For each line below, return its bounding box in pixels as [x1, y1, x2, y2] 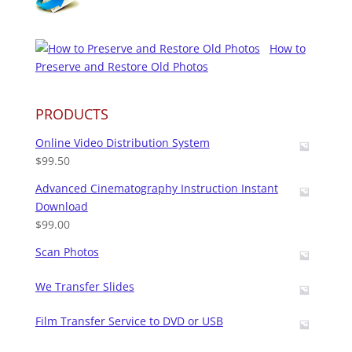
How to [269, 41, 306, 57]
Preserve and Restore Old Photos [35, 59, 208, 75]
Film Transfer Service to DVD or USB [35, 313, 223, 329]
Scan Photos [35, 244, 99, 260]
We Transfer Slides [35, 279, 134, 295]
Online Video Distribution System [35, 135, 210, 151]
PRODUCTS [35, 104, 108, 124]
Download [35, 199, 88, 214]
